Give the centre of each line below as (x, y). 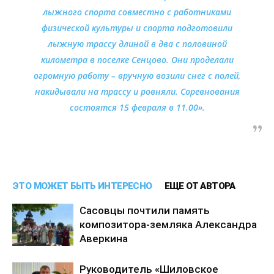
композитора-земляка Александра (168, 224)
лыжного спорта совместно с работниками (137, 12)
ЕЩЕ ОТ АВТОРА (200, 186)
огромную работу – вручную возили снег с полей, (137, 75)
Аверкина (104, 238)
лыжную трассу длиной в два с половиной (137, 43)
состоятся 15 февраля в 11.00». (137, 107)
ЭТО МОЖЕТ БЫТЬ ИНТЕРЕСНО (82, 186)
